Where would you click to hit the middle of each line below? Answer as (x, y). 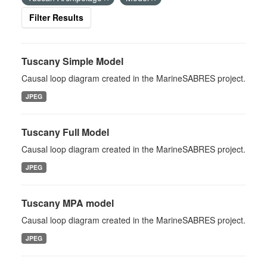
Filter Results (56, 17)
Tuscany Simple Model (72, 61)
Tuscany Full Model (65, 132)
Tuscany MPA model (68, 203)
